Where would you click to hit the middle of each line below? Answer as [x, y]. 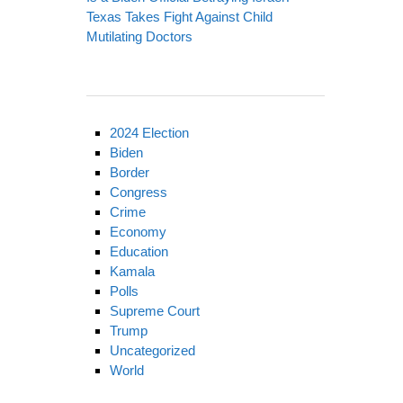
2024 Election [150, 132]
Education [139, 251]
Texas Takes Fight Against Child [179, 16]
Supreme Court [155, 310]
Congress [139, 192]
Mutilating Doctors [139, 36]
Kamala [133, 271]
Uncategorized [153, 350]
